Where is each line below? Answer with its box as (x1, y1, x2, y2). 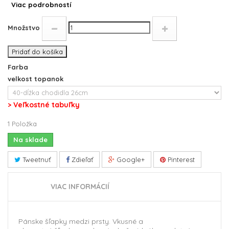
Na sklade (13, 135, 48, 144)
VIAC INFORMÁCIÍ (51, 181, 109, 191)
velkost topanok (8, 74, 65, 83)
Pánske (18, 216, 43, 226)
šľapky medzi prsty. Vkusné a (43, 216, 143, 226)
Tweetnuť (20, 155, 51, 164)
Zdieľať (70, 155, 93, 164)
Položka (12, 119, 37, 128)
